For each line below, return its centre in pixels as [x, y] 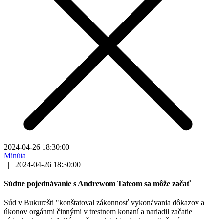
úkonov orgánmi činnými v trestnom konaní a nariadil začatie [98, 212]
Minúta [15, 155]
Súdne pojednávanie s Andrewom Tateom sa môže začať [97, 184]
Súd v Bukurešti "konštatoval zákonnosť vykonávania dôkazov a [104, 203]
